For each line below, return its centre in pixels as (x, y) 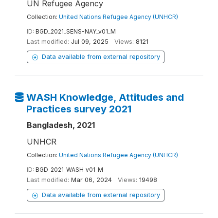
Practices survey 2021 (79, 109)
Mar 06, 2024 (91, 180)
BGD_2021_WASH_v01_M (69, 170)
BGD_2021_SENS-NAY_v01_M (76, 32)
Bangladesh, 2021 (61, 125)
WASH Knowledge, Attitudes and (105, 98)
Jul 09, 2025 (90, 42)
